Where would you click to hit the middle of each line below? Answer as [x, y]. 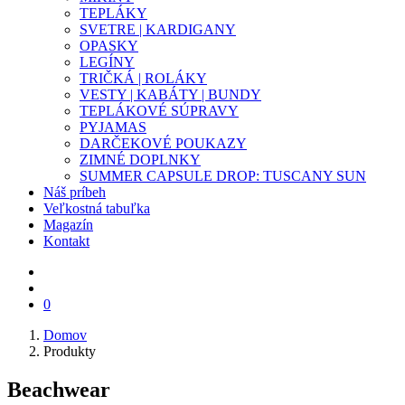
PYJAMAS [113, 127]
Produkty [70, 351]
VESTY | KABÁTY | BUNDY [170, 94]
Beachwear [59, 389]
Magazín [68, 225]
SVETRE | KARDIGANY [158, 29]
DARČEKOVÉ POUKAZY [163, 143]
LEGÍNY [107, 62]
